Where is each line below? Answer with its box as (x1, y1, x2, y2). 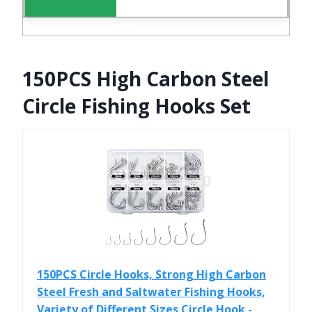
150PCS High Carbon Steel (22, 65, 269, 93)
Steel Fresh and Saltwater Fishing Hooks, (37, 284, 265, 300)
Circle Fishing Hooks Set (22, 93, 251, 120)
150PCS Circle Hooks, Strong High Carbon (37, 267, 266, 283)
